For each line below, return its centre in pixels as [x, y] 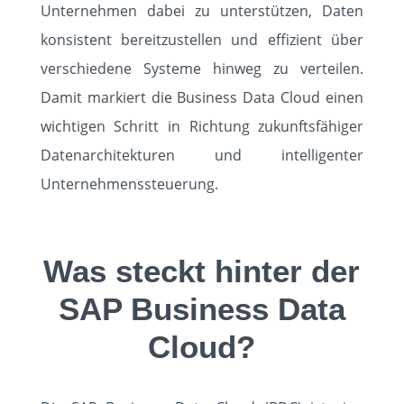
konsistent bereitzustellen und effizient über [202, 40]
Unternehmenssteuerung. [129, 184]
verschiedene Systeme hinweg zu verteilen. [202, 69]
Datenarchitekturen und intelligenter [202, 155]
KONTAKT [121, 100]
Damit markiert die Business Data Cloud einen [202, 97]
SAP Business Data [202, 309]
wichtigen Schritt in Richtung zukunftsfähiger [202, 126]
